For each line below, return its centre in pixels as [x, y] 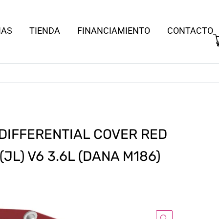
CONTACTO [190, 31]
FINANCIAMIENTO [114, 31]
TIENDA [45, 31]
